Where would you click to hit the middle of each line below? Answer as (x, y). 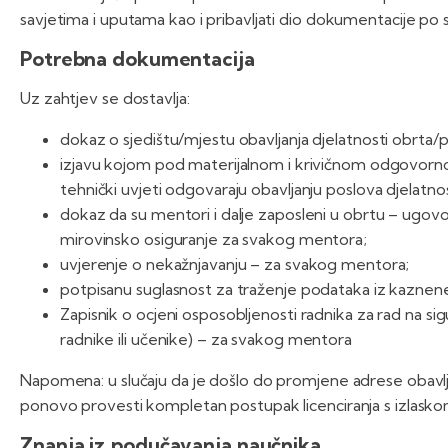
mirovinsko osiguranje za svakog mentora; (213, 239)
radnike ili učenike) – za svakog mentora (206, 339)
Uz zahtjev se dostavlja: (105, 98)
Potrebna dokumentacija (137, 59)
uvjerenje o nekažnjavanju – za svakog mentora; (235, 264)
